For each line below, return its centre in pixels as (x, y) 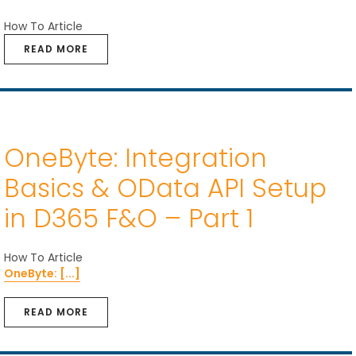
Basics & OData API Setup (166, 188)
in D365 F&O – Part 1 (129, 218)
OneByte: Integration (136, 158)
